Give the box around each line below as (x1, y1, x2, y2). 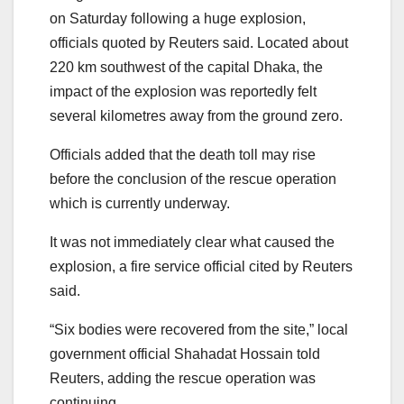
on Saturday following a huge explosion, (50, 10, 306, 26)
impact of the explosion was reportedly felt (50, 83, 317, 99)
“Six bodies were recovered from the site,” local (50, 321, 348, 337)
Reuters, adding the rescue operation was (50, 370, 316, 386)
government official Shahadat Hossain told (50, 345, 320, 362)
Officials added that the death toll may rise (50, 146, 316, 162)
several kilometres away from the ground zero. (50, 107, 346, 124)
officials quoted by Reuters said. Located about (50, 34, 348, 50)
